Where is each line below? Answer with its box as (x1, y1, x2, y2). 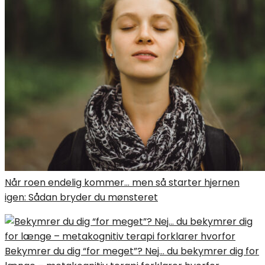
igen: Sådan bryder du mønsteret (5, 190, 158, 204)
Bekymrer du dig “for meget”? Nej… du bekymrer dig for (5, 244, 259, 258)
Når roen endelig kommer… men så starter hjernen (5, 175, 240, 189)
